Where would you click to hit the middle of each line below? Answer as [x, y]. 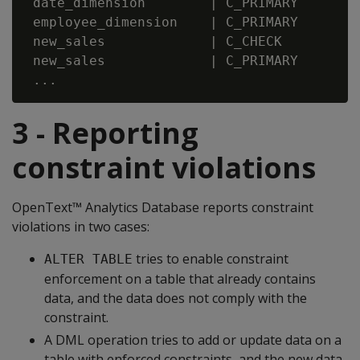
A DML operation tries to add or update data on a [193, 340]
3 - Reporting [105, 133]
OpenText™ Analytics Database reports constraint [163, 207]
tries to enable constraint [211, 259]
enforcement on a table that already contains [180, 279]
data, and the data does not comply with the [176, 298]
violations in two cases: [81, 227]
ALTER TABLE [88, 259]
